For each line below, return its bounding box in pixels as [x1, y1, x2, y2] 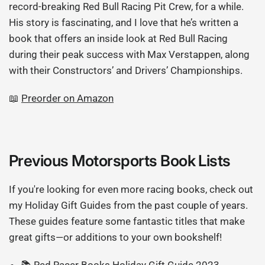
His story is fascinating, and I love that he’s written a [9, 16, 239, 28]
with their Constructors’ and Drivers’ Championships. [9, 64, 243, 76]
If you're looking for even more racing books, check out [9, 183, 254, 195]
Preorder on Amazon [21, 92, 114, 104]
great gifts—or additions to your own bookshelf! [9, 231, 222, 243]
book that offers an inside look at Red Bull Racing [9, 32, 228, 44]
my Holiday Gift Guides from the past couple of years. [9, 199, 248, 211]
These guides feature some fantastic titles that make [9, 215, 245, 227]
